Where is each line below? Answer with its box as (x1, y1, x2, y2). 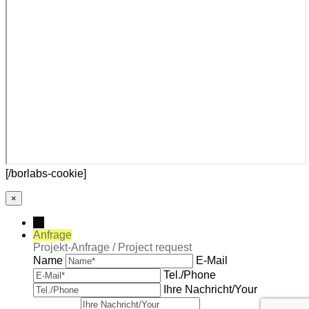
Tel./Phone (163, 269, 216, 281)
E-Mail (196, 255, 228, 267)
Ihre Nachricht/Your (163, 283, 257, 296)
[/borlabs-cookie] (6, 168, 86, 180)
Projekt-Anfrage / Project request (33, 241, 192, 254)
